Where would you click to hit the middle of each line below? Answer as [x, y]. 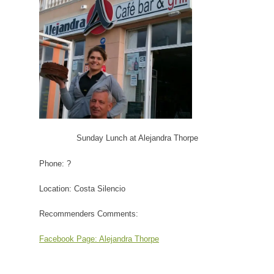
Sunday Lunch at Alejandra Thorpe [137, 138]
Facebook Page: [69, 239]
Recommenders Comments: [89, 213]
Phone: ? [55, 163]
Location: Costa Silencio [82, 188]
